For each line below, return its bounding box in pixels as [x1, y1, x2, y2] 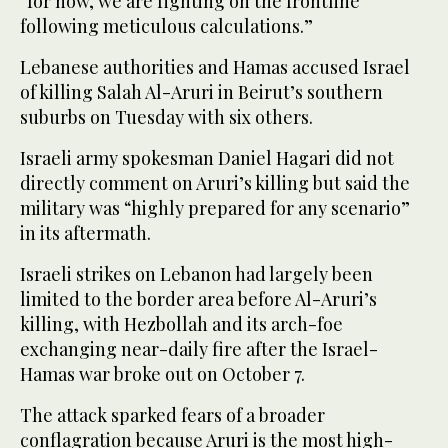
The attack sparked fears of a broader [20, 403, 325, 428]
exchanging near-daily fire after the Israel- [20, 337, 378, 362]
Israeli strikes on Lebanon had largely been [20, 262, 373, 287]
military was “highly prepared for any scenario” [20, 196, 410, 221]
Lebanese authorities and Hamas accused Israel [20, 55, 410, 80]
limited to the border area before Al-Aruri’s [20, 287, 377, 312]
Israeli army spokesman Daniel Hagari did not [20, 146, 394, 171]
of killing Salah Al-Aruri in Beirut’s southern [20, 80, 383, 105]
